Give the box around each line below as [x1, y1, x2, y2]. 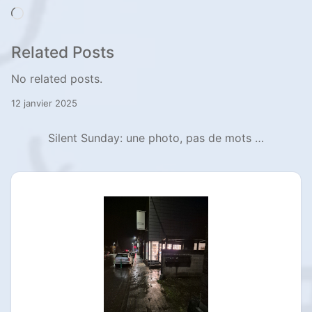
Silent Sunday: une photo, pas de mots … [48, 131, 264, 146]
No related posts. [11, 72, 102, 86]
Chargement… [23, 7, 97, 22]
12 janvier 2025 [11, 97, 77, 109]
